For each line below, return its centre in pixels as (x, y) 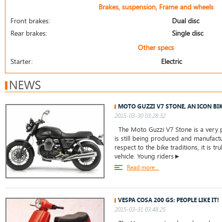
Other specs (156, 47)
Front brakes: (30, 21)
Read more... (143, 167)
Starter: (22, 61)
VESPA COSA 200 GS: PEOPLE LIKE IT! (168, 200)
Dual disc (186, 21)
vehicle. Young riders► (147, 156)
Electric (171, 61)
